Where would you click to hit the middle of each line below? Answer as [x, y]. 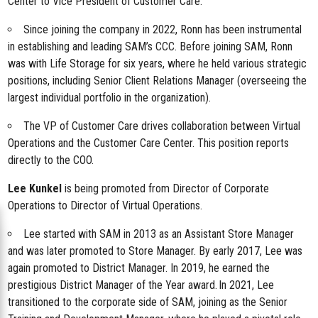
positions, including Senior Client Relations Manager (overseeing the [158, 81]
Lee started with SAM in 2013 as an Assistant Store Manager [159, 234]
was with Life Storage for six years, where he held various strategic [158, 64]
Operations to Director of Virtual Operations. [105, 205]
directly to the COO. [53, 160]
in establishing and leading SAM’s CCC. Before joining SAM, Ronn [150, 46]
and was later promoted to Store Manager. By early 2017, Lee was [155, 251]
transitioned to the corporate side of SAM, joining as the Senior [148, 302]
